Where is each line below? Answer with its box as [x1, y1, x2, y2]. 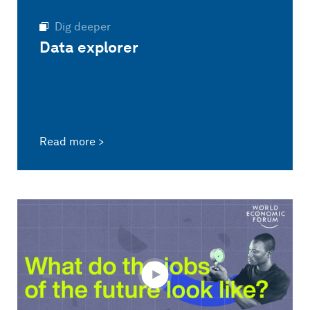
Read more [39, 135, 95, 149]
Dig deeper [54, 19, 111, 33]
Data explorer [39, 37, 138, 56]
